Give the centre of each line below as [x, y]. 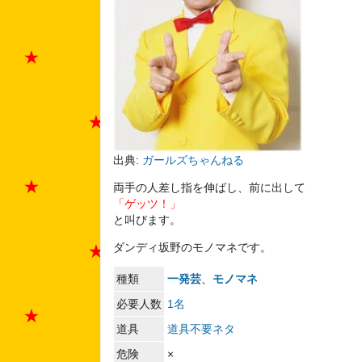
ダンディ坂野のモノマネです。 [192, 247]
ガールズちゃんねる [193, 160]
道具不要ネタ [201, 329]
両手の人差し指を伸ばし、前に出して [209, 187]
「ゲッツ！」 [147, 203]
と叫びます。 [147, 219]
